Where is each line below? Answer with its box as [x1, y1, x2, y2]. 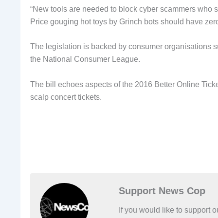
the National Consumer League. [30, 55, 140, 64]
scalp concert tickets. [30, 92, 102, 101]
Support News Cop [119, 185, 205, 197]
